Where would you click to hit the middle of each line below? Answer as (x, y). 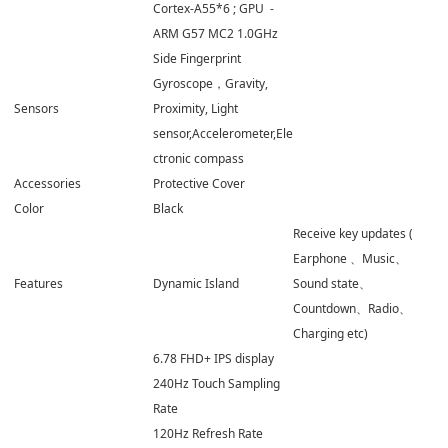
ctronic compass (198, 158)
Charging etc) (330, 333)
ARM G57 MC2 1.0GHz (215, 33)
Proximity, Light (195, 108)
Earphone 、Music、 (350, 258)
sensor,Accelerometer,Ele (223, 133)
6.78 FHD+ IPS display (213, 358)
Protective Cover (199, 183)
